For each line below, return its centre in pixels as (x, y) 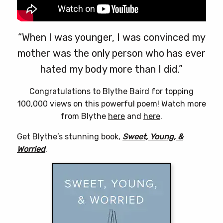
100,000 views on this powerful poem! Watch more (111, 104)
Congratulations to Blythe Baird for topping (111, 92)
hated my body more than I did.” (111, 69)
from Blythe (84, 116)
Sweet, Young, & (153, 137)
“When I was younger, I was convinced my (111, 38)
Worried (31, 149)
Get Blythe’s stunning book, (70, 137)
